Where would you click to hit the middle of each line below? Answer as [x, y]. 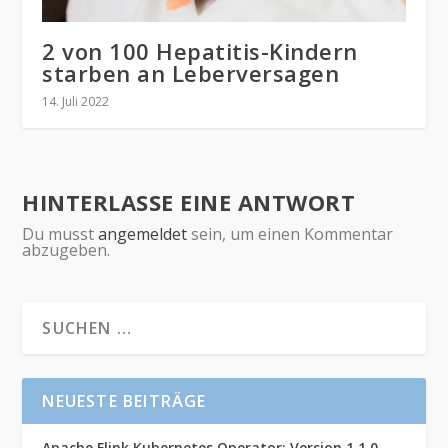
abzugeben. [66, 249]
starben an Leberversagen [191, 72]
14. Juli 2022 [76, 101]
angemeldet [143, 233]
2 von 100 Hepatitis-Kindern [200, 50]
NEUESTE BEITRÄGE [124, 400]
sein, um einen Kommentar [290, 233]
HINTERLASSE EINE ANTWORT [189, 201]
